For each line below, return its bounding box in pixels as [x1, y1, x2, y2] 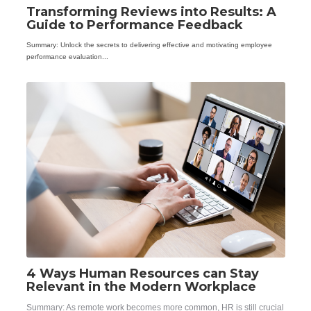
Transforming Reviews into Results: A [26, 3, 276, 19]
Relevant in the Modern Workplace [26, 278, 256, 294]
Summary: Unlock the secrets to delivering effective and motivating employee [26, 41, 272, 49]
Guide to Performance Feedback [26, 17, 243, 33]
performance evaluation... [26, 53, 108, 61]
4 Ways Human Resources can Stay [26, 265, 259, 281]
